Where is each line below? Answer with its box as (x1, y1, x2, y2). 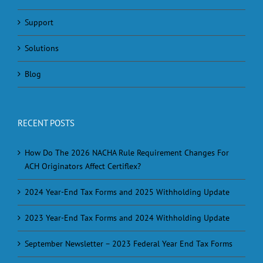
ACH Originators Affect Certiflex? (25, 161, 141, 172)
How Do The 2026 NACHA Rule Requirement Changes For (25, 147, 229, 159)
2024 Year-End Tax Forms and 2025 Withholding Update (25, 187, 230, 198)
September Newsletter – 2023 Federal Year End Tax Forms (25, 238, 232, 249)
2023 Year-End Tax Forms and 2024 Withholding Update (25, 213, 230, 224)
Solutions (25, 43, 59, 54)
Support (25, 17, 53, 28)
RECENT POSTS (18, 117, 75, 129)
